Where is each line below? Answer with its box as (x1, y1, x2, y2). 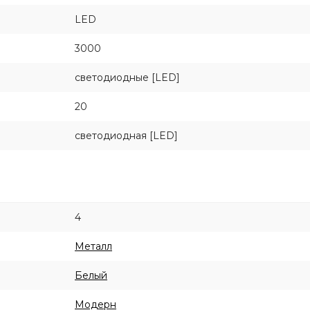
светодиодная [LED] (75, 129, 178, 142)
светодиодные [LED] (75, 71, 180, 84)
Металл (75, 240, 112, 253)
